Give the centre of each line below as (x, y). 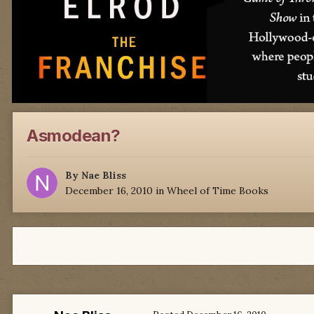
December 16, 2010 (109, 191)
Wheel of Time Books (218, 191)
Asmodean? (74, 136)
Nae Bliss (104, 176)
